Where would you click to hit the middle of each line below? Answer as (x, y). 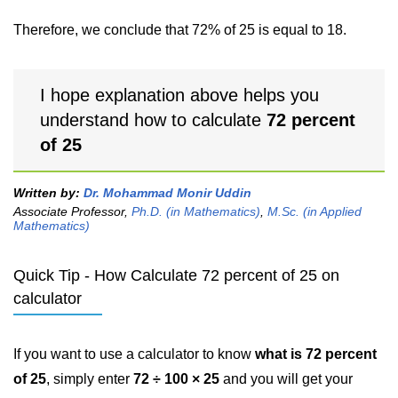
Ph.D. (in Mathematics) (196, 211)
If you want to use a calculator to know (134, 354)
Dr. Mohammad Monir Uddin (167, 193)
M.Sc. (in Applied (314, 211)
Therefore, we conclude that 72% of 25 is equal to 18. (180, 30)
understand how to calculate (153, 120)
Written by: (48, 193)
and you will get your (286, 379)
